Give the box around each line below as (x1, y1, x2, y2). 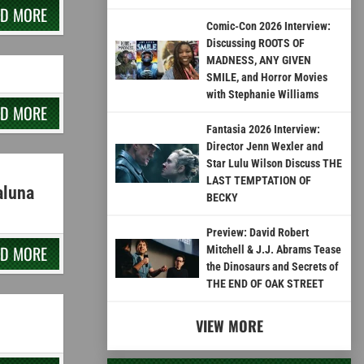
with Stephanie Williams (206, 87, 318, 101)
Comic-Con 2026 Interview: (206, 19, 331, 32)
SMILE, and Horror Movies (206, 70, 327, 84)
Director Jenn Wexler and (206, 139, 323, 153)
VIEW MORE (195, 314, 263, 336)
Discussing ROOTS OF (206, 36, 305, 50)
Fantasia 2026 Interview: (206, 122, 320, 136)
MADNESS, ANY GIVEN (206, 53, 311, 67)
